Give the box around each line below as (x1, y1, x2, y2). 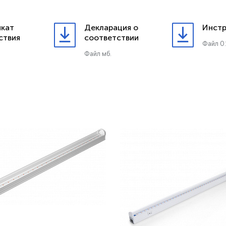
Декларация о (84, 23, 138, 32)
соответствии (84, 33, 139, 42)
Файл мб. (84, 50, 111, 58)
